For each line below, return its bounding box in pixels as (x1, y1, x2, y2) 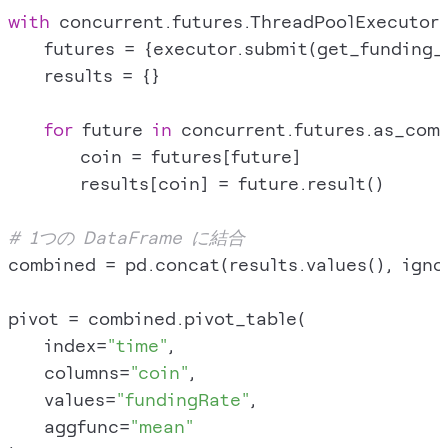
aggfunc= (8, 415, 130, 437)
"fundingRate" (116, 388, 249, 410)
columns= (8, 361, 130, 383)
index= (8, 334, 107, 356)
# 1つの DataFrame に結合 (8, 226, 245, 248)
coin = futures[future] (8, 145, 301, 167)
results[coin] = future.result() (8, 172, 384, 194)
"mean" (130, 415, 194, 437)
